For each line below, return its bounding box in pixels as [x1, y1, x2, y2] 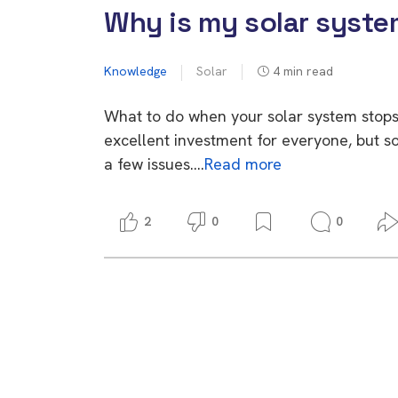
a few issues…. [104, 154, 204, 175]
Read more [204, 154, 282, 175]
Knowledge [104, 63, 167, 80]
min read [283, 63, 333, 80]
